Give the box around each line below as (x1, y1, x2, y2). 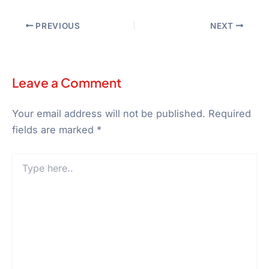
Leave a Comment (12, 74, 122, 91)
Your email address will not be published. (12, 107, 205, 120)
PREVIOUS (33, 20, 80, 31)
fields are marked (12, 124, 97, 136)
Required (208, 107, 251, 120)
